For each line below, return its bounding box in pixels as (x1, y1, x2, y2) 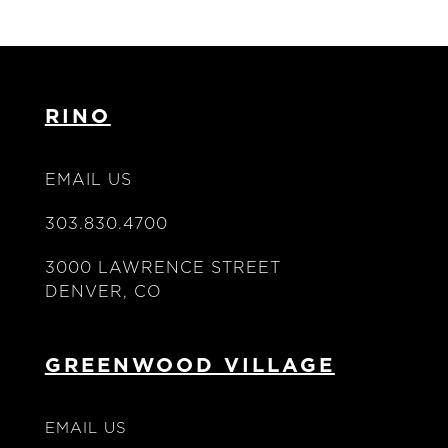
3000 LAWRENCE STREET (44, 258, 281, 276)
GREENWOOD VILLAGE (44, 355, 335, 376)
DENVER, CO (44, 282, 162, 300)
